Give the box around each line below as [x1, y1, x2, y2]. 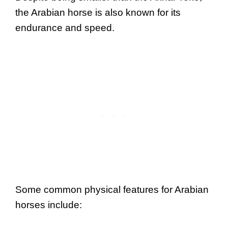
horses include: [15, 199, 82, 211]
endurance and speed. [15, 22, 115, 33]
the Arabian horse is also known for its [15, 7, 181, 18]
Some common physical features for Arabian [15, 184, 209, 195]
